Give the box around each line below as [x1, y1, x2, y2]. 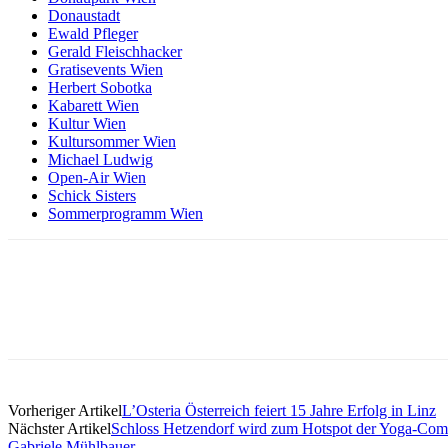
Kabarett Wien [48, 96, 139, 114]
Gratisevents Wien [48, 60, 163, 78]
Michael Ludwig [48, 150, 153, 168]
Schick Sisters [48, 186, 136, 204]
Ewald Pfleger [48, 24, 138, 42]
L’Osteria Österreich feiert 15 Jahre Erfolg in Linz [122, 401, 436, 419]
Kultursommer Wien [48, 132, 176, 150]
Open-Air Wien [48, 168, 146, 186]
